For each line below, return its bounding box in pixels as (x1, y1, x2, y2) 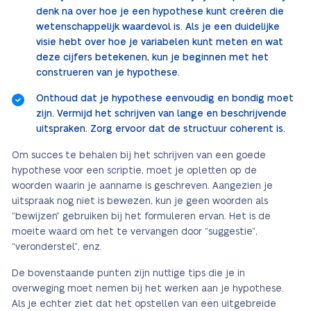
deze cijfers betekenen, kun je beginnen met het (36, 53, 269, 63)
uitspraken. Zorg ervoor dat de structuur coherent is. (36, 124, 285, 135)
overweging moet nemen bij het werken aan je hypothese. (12, 284, 284, 294)
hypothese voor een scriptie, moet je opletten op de (12, 166, 257, 176)
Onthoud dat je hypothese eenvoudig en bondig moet (36, 94, 294, 104)
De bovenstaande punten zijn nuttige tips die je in (12, 269, 245, 279)
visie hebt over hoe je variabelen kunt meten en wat (36, 37, 283, 48)
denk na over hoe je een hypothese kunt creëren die (36, 7, 284, 17)
